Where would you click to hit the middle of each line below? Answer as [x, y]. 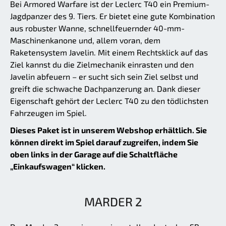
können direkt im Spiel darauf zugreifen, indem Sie [104, 142]
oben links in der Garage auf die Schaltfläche [94, 154]
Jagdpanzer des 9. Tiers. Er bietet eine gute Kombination [112, 16]
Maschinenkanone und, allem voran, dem [85, 40]
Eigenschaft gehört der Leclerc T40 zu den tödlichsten [109, 101]
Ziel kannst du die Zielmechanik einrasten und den [102, 65]
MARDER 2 [113, 202]
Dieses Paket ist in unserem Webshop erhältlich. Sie [108, 130]
